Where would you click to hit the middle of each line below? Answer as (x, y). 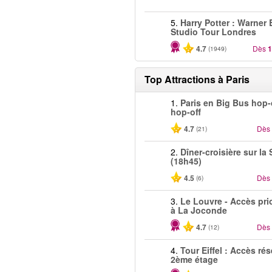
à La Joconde (199, 210)
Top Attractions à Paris (197, 79)
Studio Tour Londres (213, 32)
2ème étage (194, 259)
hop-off (186, 112)
